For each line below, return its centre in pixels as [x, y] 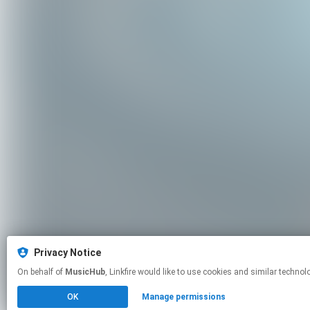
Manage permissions [183, 297]
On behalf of [41, 272]
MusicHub [85, 272]
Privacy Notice [67, 253]
